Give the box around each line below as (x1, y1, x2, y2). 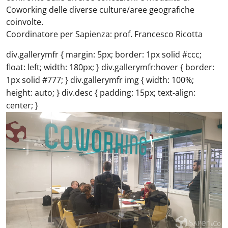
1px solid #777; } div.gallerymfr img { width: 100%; (6, 74, 194, 85)
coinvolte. (6, 16, 43, 27)
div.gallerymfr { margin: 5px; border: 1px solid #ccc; (6, 49, 202, 60)
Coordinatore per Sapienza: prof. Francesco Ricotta (6, 28, 203, 40)
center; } (6, 100, 38, 111)
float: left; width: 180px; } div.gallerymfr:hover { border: (6, 62, 214, 73)
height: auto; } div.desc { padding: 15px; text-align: (6, 87, 195, 98)
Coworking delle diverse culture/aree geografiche (6, 4, 194, 15)
